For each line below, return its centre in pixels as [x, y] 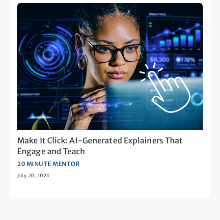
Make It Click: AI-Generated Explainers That [100, 140]
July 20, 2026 [34, 175]
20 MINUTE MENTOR [48, 164]
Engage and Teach [51, 151]
